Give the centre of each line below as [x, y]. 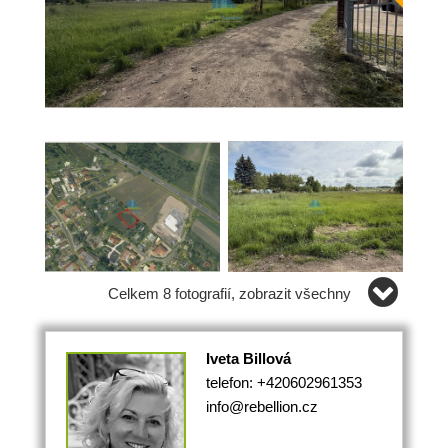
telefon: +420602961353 [284, 383]
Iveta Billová [248, 359]
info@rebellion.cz [262, 407]
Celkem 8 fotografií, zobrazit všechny [229, 294]
